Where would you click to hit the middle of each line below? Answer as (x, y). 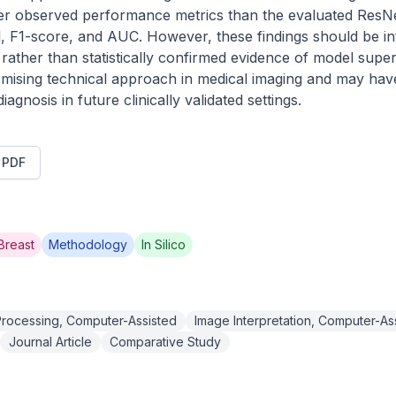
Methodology (88, 244)
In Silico (164, 244)
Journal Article (50, 342)
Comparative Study (165, 342)
